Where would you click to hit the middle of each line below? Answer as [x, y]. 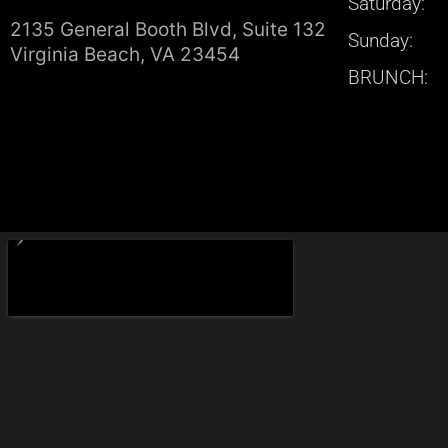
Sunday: [380, 41]
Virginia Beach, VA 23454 [125, 55]
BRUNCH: [388, 78]
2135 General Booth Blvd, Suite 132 [168, 30]
